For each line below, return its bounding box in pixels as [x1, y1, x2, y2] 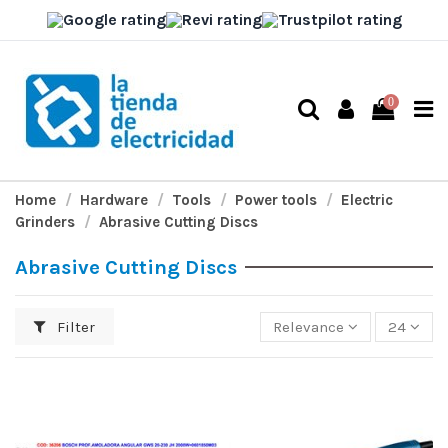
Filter [53, 317, 96, 336]
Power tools [235, 191, 317, 209]
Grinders [15, 213, 75, 231]
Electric [341, 191, 393, 209]
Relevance [273, 317, 344, 336]
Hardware [80, 191, 148, 209]
